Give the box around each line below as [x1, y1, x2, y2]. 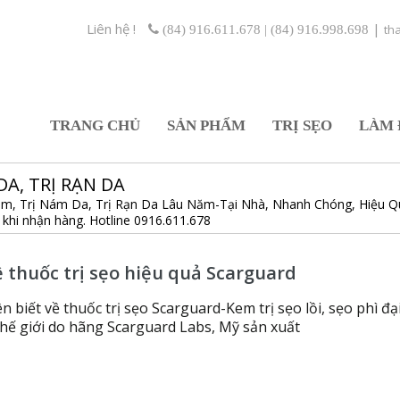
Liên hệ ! [87, 20, 139, 37]
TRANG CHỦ [50, 117, 140, 134]
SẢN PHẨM [167, 117, 246, 134]
